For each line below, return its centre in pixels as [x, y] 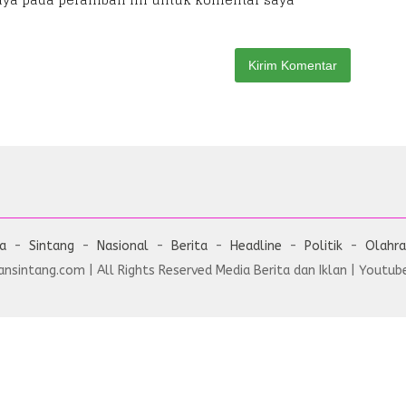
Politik [324, 246]
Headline [256, 246]
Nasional [123, 246]
